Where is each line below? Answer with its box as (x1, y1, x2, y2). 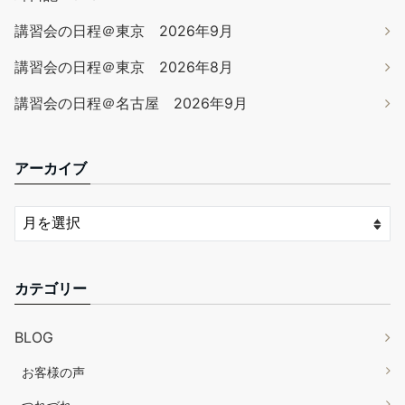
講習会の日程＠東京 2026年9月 (14, 22, 233, 41)
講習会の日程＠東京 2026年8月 (14, 58, 233, 77)
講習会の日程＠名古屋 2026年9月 (14, 94, 248, 113)
